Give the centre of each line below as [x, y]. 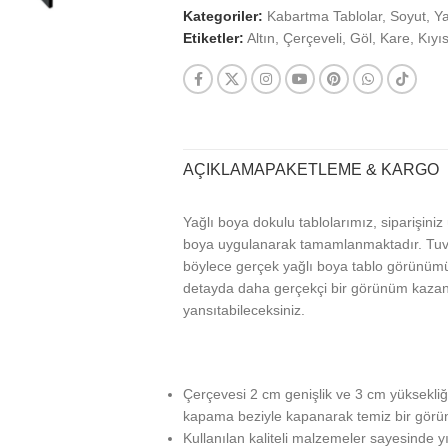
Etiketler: [213, 38]
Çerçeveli [312, 38]
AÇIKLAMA [224, 169]
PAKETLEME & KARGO [352, 169]
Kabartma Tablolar [324, 16]
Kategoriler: [223, 16]
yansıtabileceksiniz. [244, 310]
